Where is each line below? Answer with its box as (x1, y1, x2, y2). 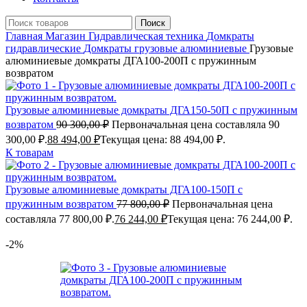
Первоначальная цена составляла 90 (112, 119, 280, 130)
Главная (5, 30, 45, 42)
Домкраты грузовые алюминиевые (84, 42, 249, 54)
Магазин (45, 30, 88, 42)
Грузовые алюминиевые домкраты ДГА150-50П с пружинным (5, 104, 297, 116)
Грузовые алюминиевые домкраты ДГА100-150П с (5, 184, 243, 195)
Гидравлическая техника (88, 30, 206, 42)
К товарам (5, 147, 53, 158)
